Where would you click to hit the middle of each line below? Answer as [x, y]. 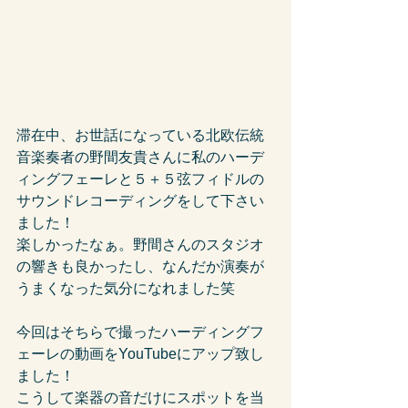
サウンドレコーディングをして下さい [140, 200]
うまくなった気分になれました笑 [126, 288]
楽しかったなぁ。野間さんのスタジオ [140, 244]
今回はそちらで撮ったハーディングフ [140, 331]
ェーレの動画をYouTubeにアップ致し [140, 353]
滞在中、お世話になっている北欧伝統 [140, 135]
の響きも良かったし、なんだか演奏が [140, 266]
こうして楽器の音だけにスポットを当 [140, 397]
